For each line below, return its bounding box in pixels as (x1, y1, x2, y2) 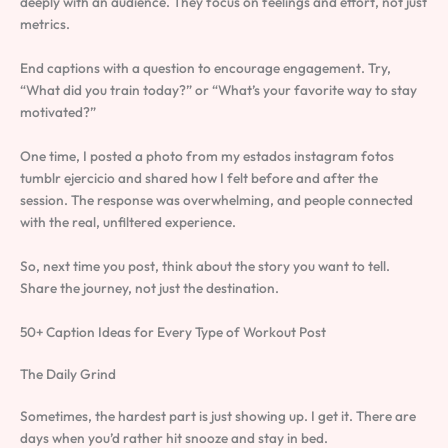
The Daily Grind (20, 364, 116, 383)
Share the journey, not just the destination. (20, 278, 279, 297)
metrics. (20, 15, 70, 34)
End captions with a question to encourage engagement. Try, (20, 58, 391, 77)
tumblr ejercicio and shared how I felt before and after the (20, 168, 378, 187)
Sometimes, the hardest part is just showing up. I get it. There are (20, 406, 416, 425)
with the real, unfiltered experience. (20, 212, 236, 231)
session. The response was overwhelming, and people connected (20, 190, 413, 209)
